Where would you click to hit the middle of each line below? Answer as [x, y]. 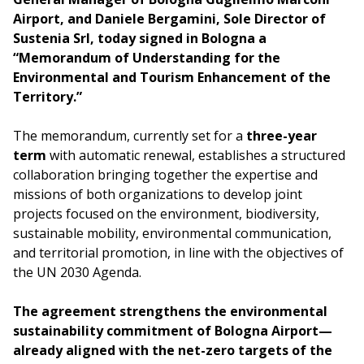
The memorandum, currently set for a [130, 136]
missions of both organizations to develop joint [158, 194]
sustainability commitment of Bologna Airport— [173, 331]
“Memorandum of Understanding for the [147, 58]
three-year [282, 136]
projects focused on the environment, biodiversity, [166, 214]
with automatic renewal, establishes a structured [196, 155]
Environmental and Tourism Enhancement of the [172, 77]
